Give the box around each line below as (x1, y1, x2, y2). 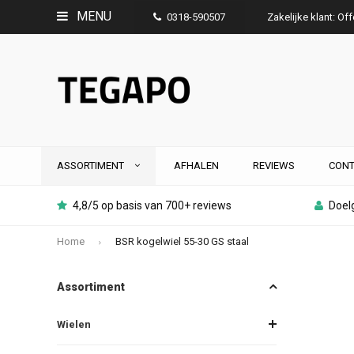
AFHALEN (174, 160, 219, 171)
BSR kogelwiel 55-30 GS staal (115, 235, 249, 247)
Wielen (57, 318, 91, 330)
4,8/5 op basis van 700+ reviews (73, 199, 232, 212)
